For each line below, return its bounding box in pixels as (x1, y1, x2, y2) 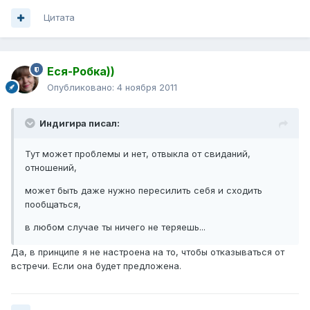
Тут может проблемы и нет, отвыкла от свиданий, (25, 148, 250, 160)
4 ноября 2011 (117, 82, 177, 93)
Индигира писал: (39, 118, 120, 129)
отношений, (25, 162, 77, 174)
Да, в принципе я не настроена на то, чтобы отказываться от (11, 246, 284, 258)
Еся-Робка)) (47, 64, 115, 79)
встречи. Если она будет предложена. (11, 260, 181, 272)
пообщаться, (25, 199, 81, 210)
